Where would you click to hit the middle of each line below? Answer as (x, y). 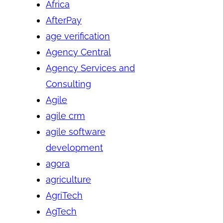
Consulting (68, 84)
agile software (76, 131)
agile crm (65, 115)
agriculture (68, 179)
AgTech (61, 211)
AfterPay (64, 20)
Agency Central (78, 52)
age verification (78, 36)
